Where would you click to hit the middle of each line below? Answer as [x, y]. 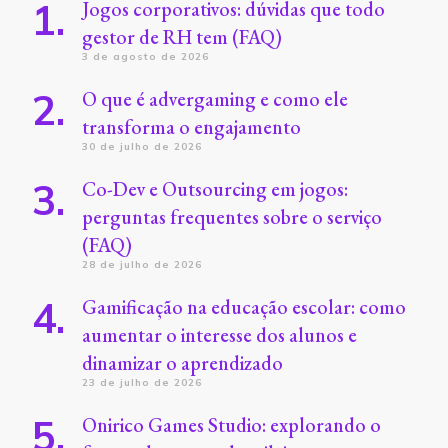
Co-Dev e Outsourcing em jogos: [215, 188]
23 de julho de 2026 [142, 382]
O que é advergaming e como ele [215, 98]
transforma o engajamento [193, 126]
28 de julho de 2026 [142, 264]
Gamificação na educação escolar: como [244, 306]
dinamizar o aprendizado [182, 362]
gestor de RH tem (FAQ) [182, 36]
